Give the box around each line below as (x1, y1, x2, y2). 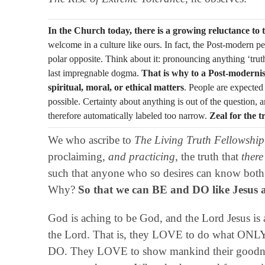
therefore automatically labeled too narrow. (47, 110, 209, 121)
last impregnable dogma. (47, 67, 141, 78)
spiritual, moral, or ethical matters (47, 82, 184, 92)
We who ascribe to (47, 133, 134, 146)
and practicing (108, 150, 175, 163)
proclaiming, (47, 150, 108, 163)
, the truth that (174, 150, 241, 163)
